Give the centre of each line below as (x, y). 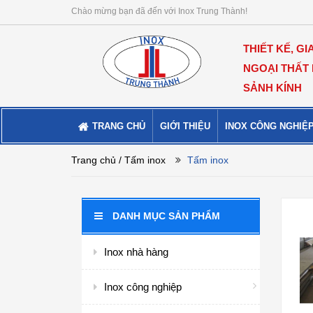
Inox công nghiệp (143, 287)
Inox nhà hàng (136, 252)
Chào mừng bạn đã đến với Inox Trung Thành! (159, 11)
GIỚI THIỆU (185, 126)
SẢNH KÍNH (273, 88)
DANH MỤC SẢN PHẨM (166, 216)
